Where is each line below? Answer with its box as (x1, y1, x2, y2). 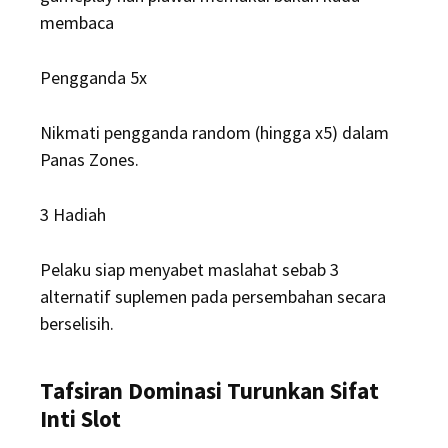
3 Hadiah (40, 203, 106, 226)
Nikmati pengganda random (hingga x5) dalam (40, 121, 389, 144)
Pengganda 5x (40, 66, 147, 89)
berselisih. (40, 312, 114, 335)
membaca (40, 11, 114, 34)
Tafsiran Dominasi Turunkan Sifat (40, 376, 379, 405)
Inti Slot (40, 404, 121, 433)
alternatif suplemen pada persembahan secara (40, 285, 386, 308)
